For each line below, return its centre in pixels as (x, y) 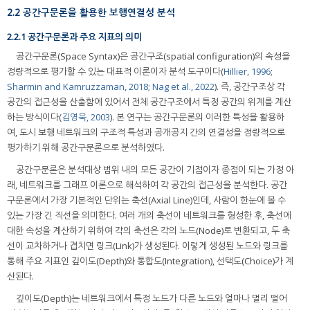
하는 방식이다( (34, 117)
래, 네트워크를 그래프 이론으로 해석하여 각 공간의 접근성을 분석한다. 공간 (147, 185)
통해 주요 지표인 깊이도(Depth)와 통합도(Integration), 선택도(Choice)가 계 (150, 261)
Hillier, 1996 (247, 72)
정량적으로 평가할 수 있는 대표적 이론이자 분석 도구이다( (115, 72)
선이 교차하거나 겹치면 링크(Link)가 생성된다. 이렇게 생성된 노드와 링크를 (147, 246)
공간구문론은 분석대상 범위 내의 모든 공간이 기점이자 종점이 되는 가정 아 (155, 170)
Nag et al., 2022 (183, 87)
